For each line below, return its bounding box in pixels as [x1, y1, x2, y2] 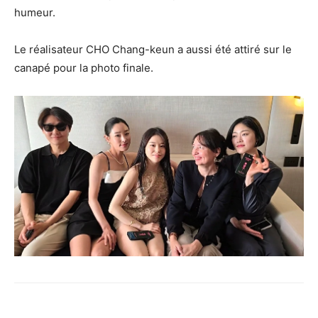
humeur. [14, 5, 55, 19]
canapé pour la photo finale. [14, 60, 153, 75]
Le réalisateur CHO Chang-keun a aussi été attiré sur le [14, 42, 292, 56]
